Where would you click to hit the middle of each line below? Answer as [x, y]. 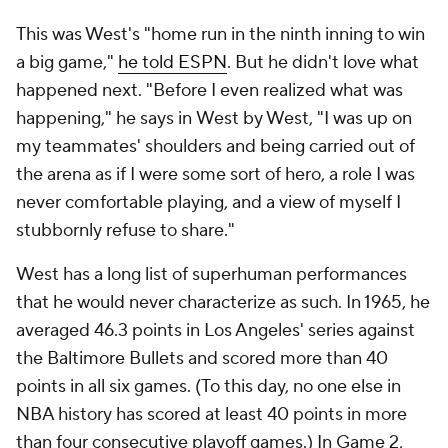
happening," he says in [106, 118]
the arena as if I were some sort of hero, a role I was [215, 174]
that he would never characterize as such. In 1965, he [223, 302]
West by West [252, 118]
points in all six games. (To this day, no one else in [208, 386]
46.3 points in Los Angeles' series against [252, 330]
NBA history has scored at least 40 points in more [211, 414]
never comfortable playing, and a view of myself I [208, 202]
